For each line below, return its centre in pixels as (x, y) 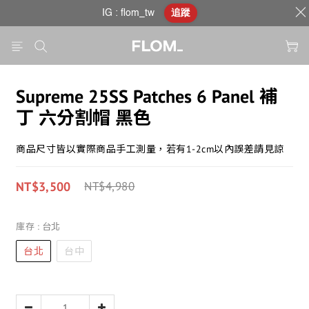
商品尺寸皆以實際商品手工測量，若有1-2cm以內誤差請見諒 (150, 149)
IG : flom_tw (128, 13)
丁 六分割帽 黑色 (83, 118)
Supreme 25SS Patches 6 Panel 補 (147, 96)
